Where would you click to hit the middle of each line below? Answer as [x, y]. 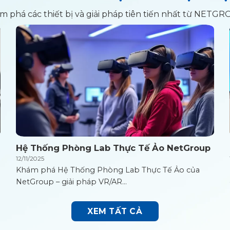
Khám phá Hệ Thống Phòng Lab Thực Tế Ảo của [108, 170]
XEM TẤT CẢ [115, 212]
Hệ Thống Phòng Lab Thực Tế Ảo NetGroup [113, 148]
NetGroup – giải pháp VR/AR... [71, 181]
